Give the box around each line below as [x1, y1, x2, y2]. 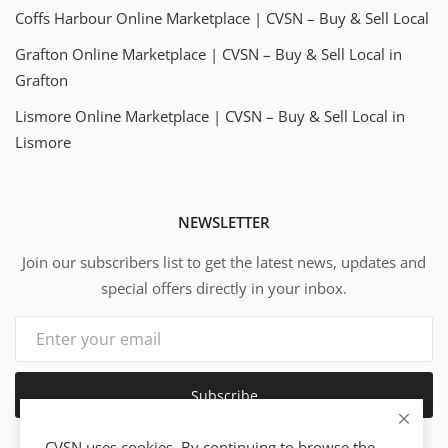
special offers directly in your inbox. [101, 278, 347, 298]
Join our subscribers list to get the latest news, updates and [22, 252, 426, 272]
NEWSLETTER [178, 212, 270, 232]
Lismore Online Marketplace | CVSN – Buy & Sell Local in [15, 106, 405, 126]
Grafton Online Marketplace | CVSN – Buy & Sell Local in [15, 44, 402, 64]
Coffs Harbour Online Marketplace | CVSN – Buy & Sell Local [15, 8, 429, 28]
